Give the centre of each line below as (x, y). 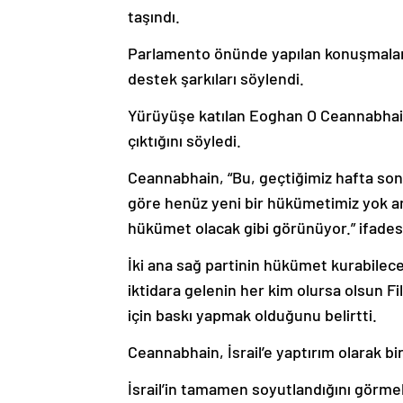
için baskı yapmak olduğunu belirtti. (252, 314)
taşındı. (154, 16)
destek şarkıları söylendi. (216, 78)
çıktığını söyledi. (184, 140)
